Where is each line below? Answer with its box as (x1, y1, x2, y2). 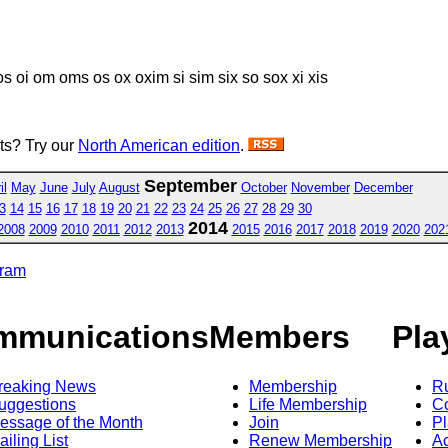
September (143, 175, 237, 196)
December (353, 179, 413, 195)
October (240, 179, 287, 195)
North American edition (78, 136, 240, 154)
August (98, 179, 140, 195)
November (290, 179, 350, 195)
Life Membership (249, 395, 367, 413)
